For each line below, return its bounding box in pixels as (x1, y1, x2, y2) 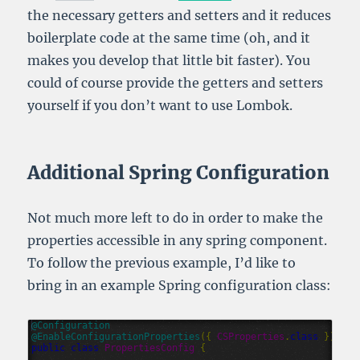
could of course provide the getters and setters (27, 75, 324, 92)
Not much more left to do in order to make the (27, 210, 324, 227)
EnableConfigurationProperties (37, 331, 201, 343)
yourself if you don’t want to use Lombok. (27, 97, 293, 114)
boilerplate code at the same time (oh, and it (27, 30, 311, 47)
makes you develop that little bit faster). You (27, 52, 311, 69)
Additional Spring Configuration (27, 161, 330, 185)
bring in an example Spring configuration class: (27, 277, 332, 294)
